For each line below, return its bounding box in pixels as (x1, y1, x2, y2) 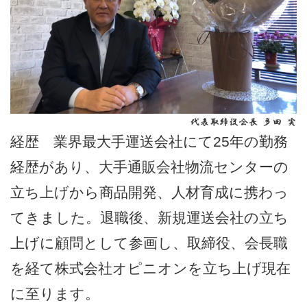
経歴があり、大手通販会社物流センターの (10, 159, 288, 175)
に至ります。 (10, 286, 99, 302)
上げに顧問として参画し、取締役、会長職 (10, 235, 288, 251)
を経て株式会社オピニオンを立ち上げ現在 (10, 260, 291, 277)
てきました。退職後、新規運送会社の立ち (10, 210, 288, 226)
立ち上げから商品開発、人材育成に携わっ (10, 184, 288, 201)
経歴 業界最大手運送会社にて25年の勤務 (10, 134, 288, 150)
